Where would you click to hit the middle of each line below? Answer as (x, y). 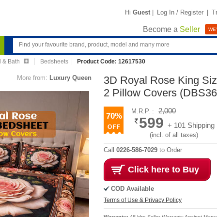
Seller (190, 30)
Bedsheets (54, 62)
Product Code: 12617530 (111, 62)
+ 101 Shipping (191, 125)
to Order (170, 150)
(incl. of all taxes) (174, 135)
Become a (161, 30)
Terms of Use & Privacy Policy (143, 200)
